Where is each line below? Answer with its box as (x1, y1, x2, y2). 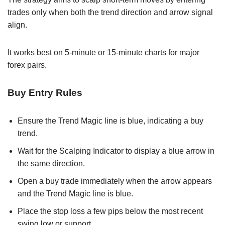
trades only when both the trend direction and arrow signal (8, 8, 213, 17)
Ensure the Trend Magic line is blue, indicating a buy (18, 116, 203, 125)
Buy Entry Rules (8, 87, 82, 98)
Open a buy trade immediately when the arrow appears (18, 176, 212, 185)
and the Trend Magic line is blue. (18, 189, 133, 198)
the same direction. (18, 159, 85, 168)
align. (8, 20, 27, 29)
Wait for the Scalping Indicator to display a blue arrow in (18, 146, 214, 155)
